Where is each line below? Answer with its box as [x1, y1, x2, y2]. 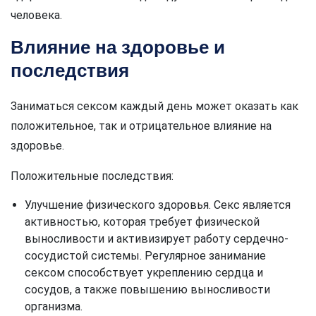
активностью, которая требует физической [25, 215, 260, 229]
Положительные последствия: [11, 169, 174, 183]
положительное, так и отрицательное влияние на [11, 119, 272, 133]
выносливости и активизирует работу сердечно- [25, 232, 288, 246]
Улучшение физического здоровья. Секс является [25, 198, 291, 212]
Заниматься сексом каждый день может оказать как [11, 99, 298, 114]
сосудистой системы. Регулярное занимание [25, 249, 266, 263]
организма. [25, 300, 83, 314]
